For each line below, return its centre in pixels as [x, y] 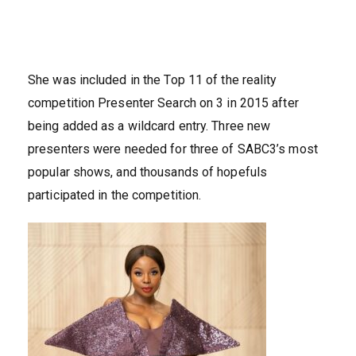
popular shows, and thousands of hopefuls [148, 172]
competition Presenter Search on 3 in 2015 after [163, 103]
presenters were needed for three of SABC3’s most [173, 149]
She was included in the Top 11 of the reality [153, 80]
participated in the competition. [115, 195]
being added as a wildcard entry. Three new [149, 126]
